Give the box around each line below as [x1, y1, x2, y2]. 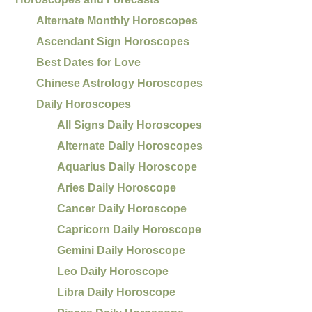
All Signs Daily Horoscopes [57, 118, 203, 131]
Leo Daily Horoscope [57, 265, 169, 277]
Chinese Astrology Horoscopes [36, 77, 203, 89]
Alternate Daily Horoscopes [57, 139, 203, 152]
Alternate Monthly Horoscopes [36, 14, 198, 26]
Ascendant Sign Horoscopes [36, 35, 190, 47]
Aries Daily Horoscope [57, 181, 177, 194]
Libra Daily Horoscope [57, 286, 176, 298]
